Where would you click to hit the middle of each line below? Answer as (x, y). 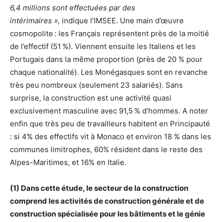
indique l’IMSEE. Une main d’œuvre (123, 21)
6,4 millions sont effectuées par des (73, 8)
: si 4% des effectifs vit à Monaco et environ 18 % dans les (111, 137)
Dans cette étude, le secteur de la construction (105, 188)
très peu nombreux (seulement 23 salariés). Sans (96, 85)
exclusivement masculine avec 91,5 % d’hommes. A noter (109, 111)
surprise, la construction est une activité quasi (91, 98)
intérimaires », (36, 21)
